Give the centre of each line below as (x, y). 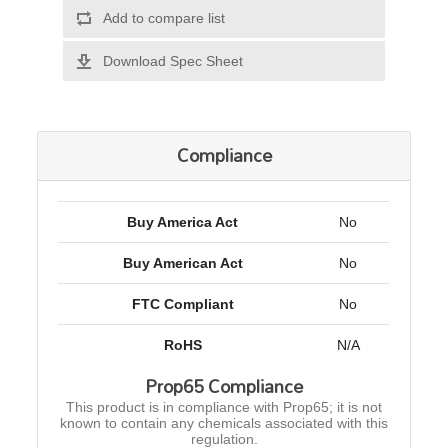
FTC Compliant (182, 304)
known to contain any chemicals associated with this (224, 423)
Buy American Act (182, 263)
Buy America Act (183, 222)
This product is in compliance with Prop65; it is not (224, 407)
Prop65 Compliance (224, 387)
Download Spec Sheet (172, 61)
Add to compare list (163, 18)
